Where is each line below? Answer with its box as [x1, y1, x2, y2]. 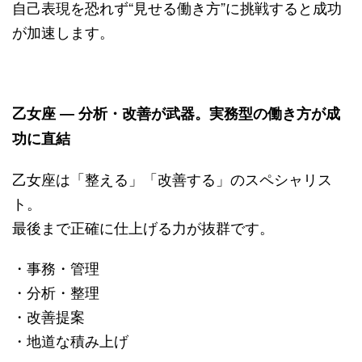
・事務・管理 [12, 256, 99, 278]
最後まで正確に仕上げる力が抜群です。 [12, 216, 274, 238]
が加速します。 [12, 20, 114, 42]
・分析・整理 [12, 280, 99, 302]
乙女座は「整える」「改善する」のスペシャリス [12, 167, 332, 189]
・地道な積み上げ [12, 329, 128, 351]
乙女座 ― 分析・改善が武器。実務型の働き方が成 [12, 102, 340, 124]
